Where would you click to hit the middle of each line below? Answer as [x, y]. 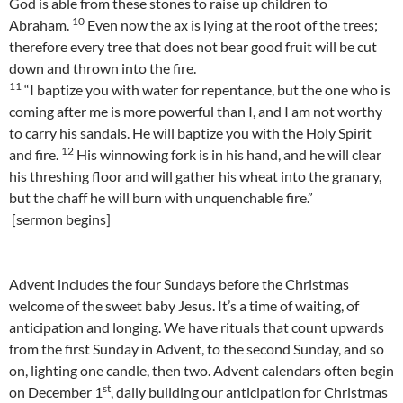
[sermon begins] [60, 219]
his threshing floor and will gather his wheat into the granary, [195, 176]
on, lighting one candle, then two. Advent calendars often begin [201, 371]
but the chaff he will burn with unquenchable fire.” [161, 198]
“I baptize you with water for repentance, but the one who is [206, 90]
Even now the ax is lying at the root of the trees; [231, 25]
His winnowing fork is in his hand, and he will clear [228, 155]
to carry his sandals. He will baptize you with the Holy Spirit [190, 133]
